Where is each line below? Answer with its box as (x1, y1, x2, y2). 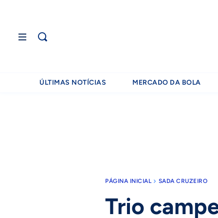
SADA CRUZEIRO (158, 178, 207, 184)
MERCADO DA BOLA (132, 78, 201, 87)
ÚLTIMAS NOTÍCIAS (39, 78, 107, 87)
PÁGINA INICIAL (105, 178, 151, 184)
